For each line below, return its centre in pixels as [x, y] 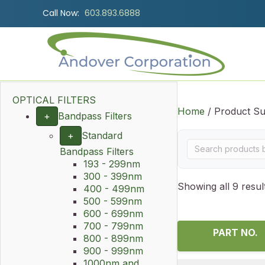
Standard [102, 135]
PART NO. [235, 232]
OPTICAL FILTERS [54, 100]
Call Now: [61, 13]
